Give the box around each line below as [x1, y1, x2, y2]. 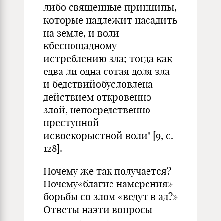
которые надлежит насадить [43, 14, 177, 26]
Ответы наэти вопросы [43, 203, 152, 216]
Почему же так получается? [43, 165, 171, 177]
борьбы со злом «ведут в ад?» [43, 190, 178, 203]
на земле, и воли [43, 27, 119, 39]
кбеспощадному [43, 39, 117, 52]
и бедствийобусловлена [43, 78, 153, 90]
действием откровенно [43, 91, 151, 103]
